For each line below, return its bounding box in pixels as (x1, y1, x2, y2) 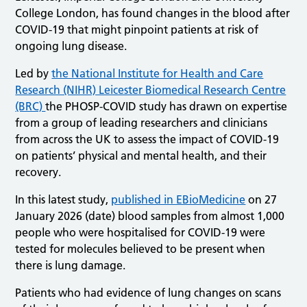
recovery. (15, 164, 62, 179)
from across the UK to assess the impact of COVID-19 (15, 132, 280, 146)
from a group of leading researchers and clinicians (15, 115, 268, 130)
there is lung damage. (15, 258, 126, 272)
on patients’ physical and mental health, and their (15, 148, 267, 162)
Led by (15, 66, 52, 80)
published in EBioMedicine (111, 192, 246, 206)
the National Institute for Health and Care (51, 66, 264, 80)
